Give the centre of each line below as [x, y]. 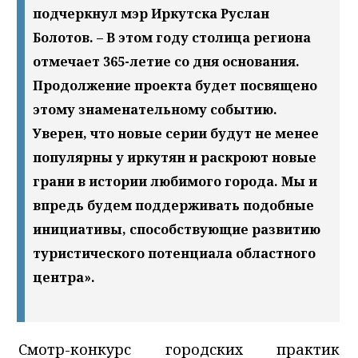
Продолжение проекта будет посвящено [175, 85]
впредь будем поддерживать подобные [173, 205]
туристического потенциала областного [174, 253]
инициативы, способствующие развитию [177, 229]
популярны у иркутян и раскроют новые [175, 157]
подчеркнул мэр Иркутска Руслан [151, 13]
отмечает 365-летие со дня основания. [166, 61]
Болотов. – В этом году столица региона [172, 37]
